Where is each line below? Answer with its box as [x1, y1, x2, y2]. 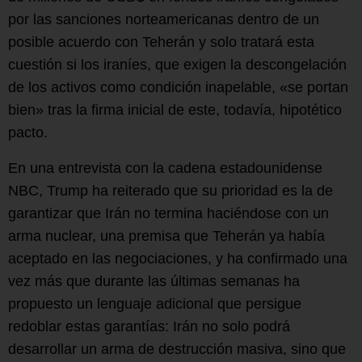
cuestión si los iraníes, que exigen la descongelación [8, 57, 347, 74]
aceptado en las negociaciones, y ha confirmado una [8, 250, 347, 267]
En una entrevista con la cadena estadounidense [8, 160, 322, 177]
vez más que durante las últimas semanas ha [8, 273, 300, 290]
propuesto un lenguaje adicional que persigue [8, 296, 301, 313]
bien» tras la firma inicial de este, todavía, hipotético [8, 102, 342, 119]
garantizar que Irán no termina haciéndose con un [8, 205, 329, 222]
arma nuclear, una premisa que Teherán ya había [8, 228, 325, 245]
